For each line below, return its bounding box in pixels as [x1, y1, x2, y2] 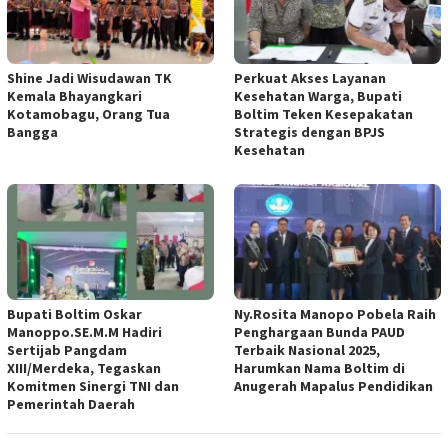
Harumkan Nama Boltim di [234, 358, 405, 377]
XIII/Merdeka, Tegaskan [7, 358, 161, 377]
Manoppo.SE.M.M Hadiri [7, 322, 162, 341]
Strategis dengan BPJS [234, 123, 385, 142]
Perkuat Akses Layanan [234, 69, 386, 88]
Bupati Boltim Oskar [7, 304, 142, 323]
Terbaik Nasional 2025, [234, 340, 380, 359]
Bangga [7, 123, 58, 142]
